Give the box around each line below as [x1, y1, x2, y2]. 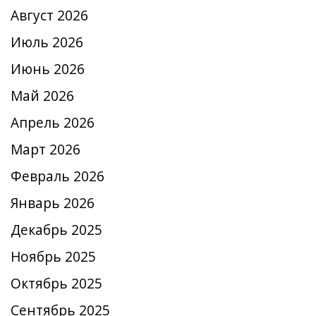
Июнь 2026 [11, 60, 85, 78]
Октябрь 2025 [11, 274, 102, 293]
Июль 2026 [11, 33, 83, 51]
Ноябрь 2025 [11, 248, 96, 266]
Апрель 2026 [11, 114, 95, 132]
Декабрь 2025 [11, 221, 102, 239]
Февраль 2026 [11, 167, 104, 186]
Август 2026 [11, 6, 88, 25]
